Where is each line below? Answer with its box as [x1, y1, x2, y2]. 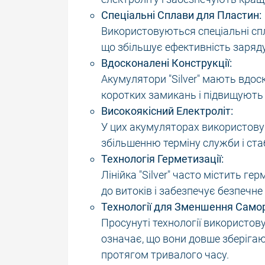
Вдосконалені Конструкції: [101, 56, 232, 69]
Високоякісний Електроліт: [101, 104, 233, 117]
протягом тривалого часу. [101, 248, 229, 261]
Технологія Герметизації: [101, 152, 224, 165]
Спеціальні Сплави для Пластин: [101, 8, 261, 21]
